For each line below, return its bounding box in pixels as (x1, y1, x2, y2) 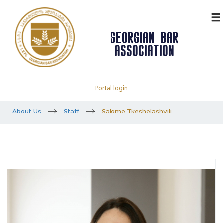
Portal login (95, 84, 128, 92)
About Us (12, 107, 41, 115)
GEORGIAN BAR (111, 30, 179, 44)
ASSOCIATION (115, 43, 175, 57)
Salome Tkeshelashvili (102, 107, 172, 115)
